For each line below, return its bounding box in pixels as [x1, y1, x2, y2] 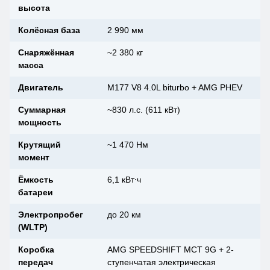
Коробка [18, 245, 54, 255]
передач [18, 257, 53, 268]
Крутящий [18, 140, 61, 150]
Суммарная [18, 105, 66, 115]
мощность [18, 118, 61, 128]
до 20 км [107, 210, 141, 220]
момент [18, 152, 49, 163]
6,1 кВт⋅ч [107, 175, 141, 185]
